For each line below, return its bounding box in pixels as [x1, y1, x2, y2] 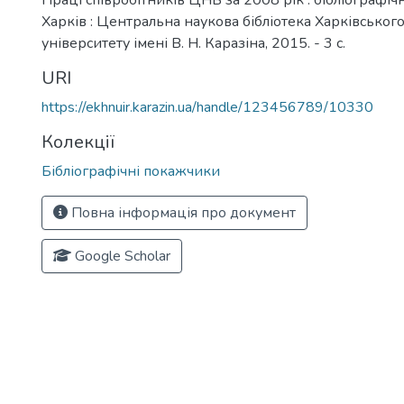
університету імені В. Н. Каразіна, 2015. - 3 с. [41, 33, 345, 53]
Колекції [41, 130, 115, 154]
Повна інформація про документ [68, 203, 296, 223]
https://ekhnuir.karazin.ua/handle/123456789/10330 [41, 97, 373, 117]
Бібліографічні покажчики [41, 161, 220, 181]
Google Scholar [71, 246, 170, 266]
